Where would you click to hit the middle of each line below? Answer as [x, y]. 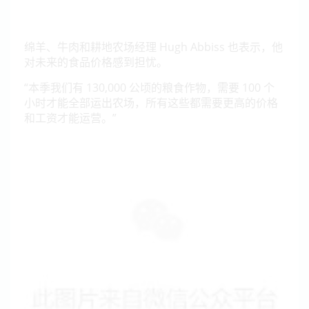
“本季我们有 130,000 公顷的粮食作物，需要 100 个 [149, 88]
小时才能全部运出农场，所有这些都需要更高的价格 [151, 103]
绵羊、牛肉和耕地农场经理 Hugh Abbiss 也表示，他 [153, 47]
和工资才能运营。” [70, 118]
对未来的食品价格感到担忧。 [96, 62]
